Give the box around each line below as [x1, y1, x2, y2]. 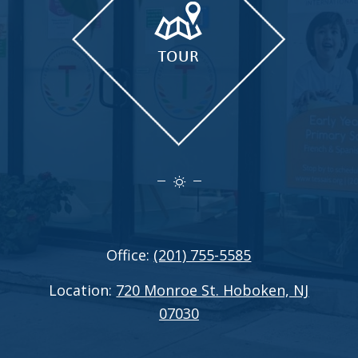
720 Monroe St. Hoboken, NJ [116, 280, 309, 300]
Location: [49, 280, 117, 300]
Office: [106, 245, 154, 265]
